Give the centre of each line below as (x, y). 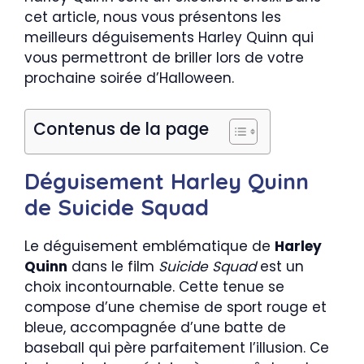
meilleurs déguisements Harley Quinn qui (169, 37)
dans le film (113, 266)
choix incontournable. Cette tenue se (154, 287)
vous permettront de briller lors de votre (164, 57)
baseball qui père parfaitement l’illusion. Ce (177, 348)
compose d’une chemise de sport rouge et (175, 307)
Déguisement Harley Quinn (167, 181)
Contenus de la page (121, 129)
